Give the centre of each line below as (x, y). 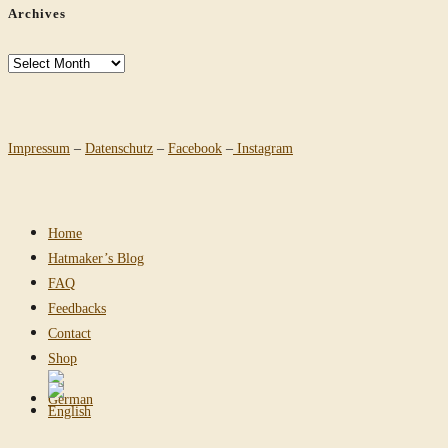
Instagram (263, 148)
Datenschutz (119, 148)
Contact (69, 333)
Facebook (195, 148)
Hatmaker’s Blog (96, 258)
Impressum (39, 148)
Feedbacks (77, 308)
